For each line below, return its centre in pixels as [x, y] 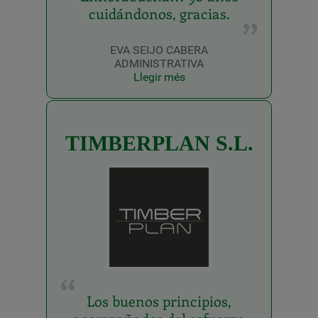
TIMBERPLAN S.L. [159, 143]
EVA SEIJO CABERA [159, 50]
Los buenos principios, [159, 301]
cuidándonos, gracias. [159, 13]
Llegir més [159, 77]
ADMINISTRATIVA [159, 64]
